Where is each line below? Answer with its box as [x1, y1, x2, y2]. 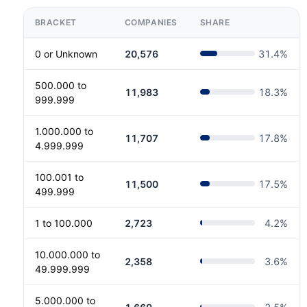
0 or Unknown [34, 47, 97, 60]
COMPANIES [124, 16, 178, 27]
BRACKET [34, 16, 77, 27]
